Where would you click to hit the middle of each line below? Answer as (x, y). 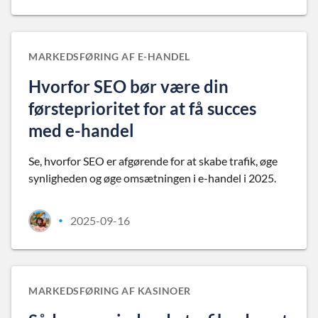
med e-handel (81, 130)
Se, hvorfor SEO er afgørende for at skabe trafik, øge (153, 161)
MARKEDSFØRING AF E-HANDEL (109, 56)
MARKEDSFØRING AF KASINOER (110, 291)
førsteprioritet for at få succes (142, 108)
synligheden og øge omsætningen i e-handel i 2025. (152, 178)
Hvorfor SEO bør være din (128, 86)
